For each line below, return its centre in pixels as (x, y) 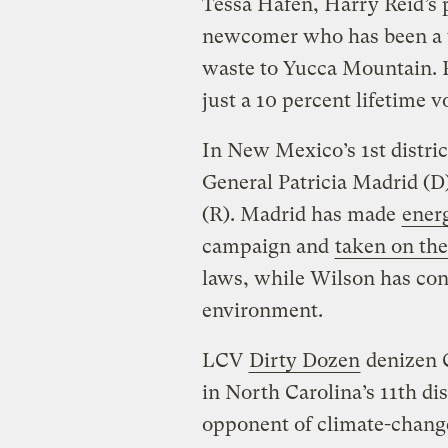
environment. (262, 310)
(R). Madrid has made (301, 214)
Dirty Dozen (304, 360)
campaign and (267, 246)
